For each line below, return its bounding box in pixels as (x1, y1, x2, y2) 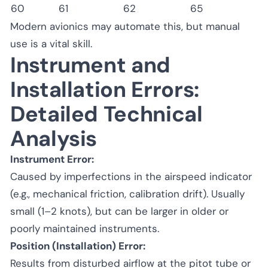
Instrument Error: (10, 152, 94, 166)
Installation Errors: (10, 75, 199, 103)
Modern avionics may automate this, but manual (10, 19, 240, 33)
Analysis (10, 124, 98, 153)
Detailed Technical (10, 99, 203, 128)
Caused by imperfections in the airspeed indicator (10, 169, 252, 183)
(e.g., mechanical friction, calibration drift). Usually (10, 187, 245, 200)
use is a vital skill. (10, 36, 92, 50)
